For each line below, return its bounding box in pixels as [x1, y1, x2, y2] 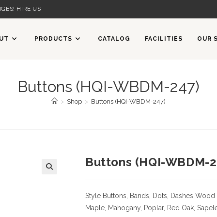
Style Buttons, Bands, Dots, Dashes [85, 192, 193, 200]
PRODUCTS [34, 35, 72, 42]
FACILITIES [145, 35, 183, 42]
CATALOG [98, 35, 130, 42]
